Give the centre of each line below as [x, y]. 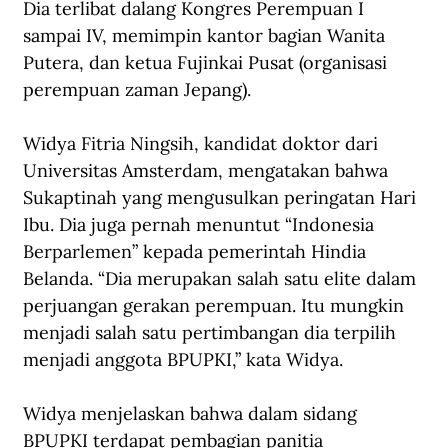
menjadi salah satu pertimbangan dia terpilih [212, 333]
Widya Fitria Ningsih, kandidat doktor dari [203, 144]
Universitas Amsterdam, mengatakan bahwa [208, 171]
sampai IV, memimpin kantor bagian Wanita [206, 36]
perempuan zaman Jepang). [137, 90]
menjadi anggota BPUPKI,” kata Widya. [183, 360]
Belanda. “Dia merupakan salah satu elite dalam [222, 279]
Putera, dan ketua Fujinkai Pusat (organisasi [207, 63]
